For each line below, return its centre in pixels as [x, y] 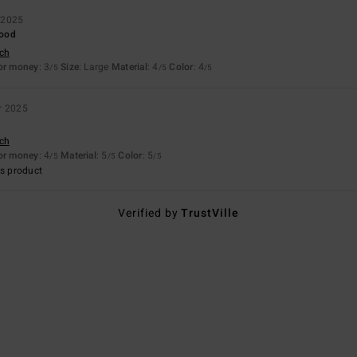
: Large [95, 67]
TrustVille [210, 213]
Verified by [149, 213]
